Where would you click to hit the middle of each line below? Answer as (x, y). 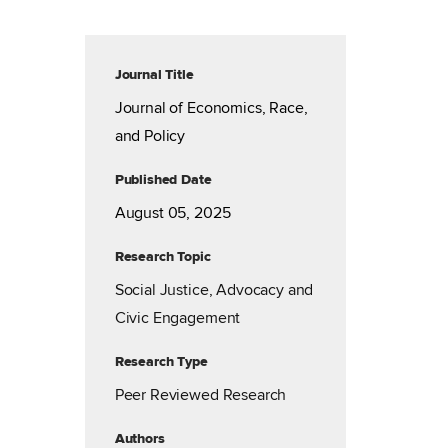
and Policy (150, 136)
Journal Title (154, 74)
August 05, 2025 (172, 213)
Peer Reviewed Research (200, 395)
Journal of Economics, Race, (211, 108)
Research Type (161, 361)
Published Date (163, 179)
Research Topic (162, 256)
